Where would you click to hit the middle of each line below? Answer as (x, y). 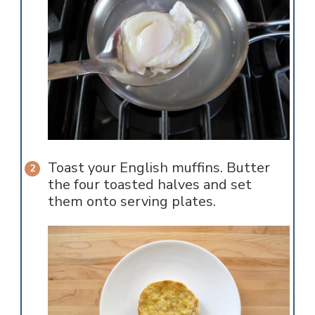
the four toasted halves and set (149, 184)
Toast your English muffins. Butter (159, 167)
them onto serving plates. (131, 201)
